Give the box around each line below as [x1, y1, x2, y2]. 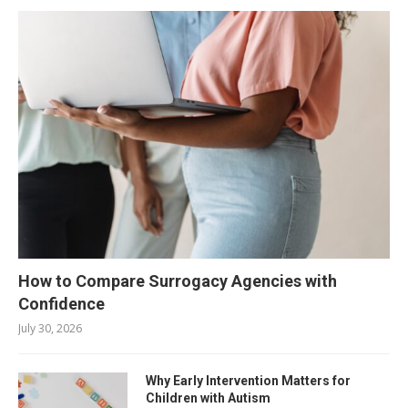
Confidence [18, 293, 105, 313]
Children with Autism [146, 390, 270, 405]
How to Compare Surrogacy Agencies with [18, 270, 337, 291]
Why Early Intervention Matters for [146, 372, 351, 388]
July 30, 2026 [18, 320, 82, 336]
